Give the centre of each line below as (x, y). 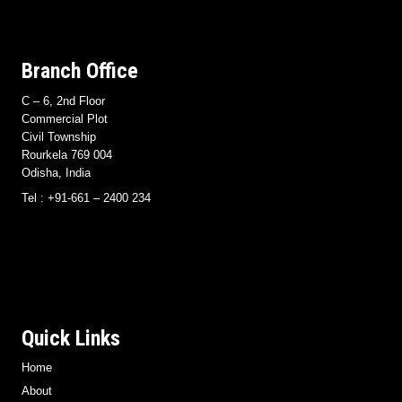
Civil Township (59, 136)
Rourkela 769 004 (67, 154)
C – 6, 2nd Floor (63, 100)
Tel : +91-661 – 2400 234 (86, 197)
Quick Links (71, 338)
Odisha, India (56, 172)
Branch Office (80, 70)
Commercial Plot (65, 118)
